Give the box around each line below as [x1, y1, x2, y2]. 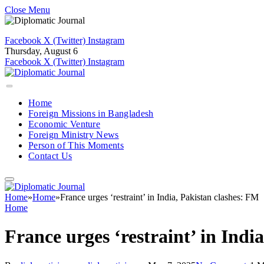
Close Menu [5, 5, 50, 15]
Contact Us [28, 151, 72, 161]
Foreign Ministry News [28, 130, 119, 140]
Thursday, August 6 [5, 46, 78, 56]
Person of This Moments [28, 140, 124, 150]
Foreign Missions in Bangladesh [28, 108, 154, 118]
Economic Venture [28, 119, 101, 129]
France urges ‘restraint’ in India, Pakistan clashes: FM [60, 192, 259, 202]
